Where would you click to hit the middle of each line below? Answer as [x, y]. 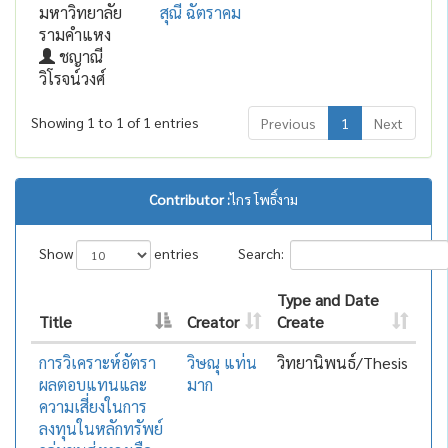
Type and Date [327, 299]
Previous [288, 123]
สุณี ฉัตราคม [200, 12]
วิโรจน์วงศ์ [71, 78]
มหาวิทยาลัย [80, 12]
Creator [212, 321]
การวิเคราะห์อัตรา [97, 362]
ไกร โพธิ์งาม [263, 199]
